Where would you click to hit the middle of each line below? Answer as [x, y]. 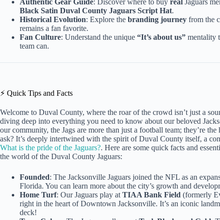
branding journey [157, 20]
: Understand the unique [99, 37]
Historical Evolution [53, 20]
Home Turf [38, 195]
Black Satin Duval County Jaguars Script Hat [96, 11]
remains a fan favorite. [54, 28]
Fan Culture [40, 37]
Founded [35, 177]
